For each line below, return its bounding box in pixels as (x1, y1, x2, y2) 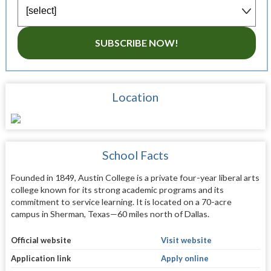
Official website (10, 235, 71, 245)
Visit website (160, 235, 212, 245)
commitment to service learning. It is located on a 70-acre (10, 197, 232, 207)
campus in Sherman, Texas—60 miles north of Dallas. (10, 209, 209, 220)
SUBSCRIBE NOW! (94, 37, 178, 49)
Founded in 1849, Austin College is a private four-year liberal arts (10, 172, 260, 183)
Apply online (160, 253, 209, 263)
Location (112, 90, 159, 105)
